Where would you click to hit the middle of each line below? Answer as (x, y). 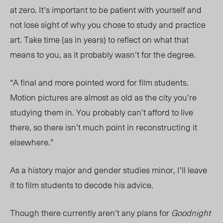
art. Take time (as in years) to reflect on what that (99, 40)
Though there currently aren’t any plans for (91, 213)
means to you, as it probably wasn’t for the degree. (103, 55)
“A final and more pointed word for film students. (99, 82)
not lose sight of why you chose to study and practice (108, 25)
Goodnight (191, 213)
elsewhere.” (32, 142)
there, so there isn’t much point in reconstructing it (104, 127)
